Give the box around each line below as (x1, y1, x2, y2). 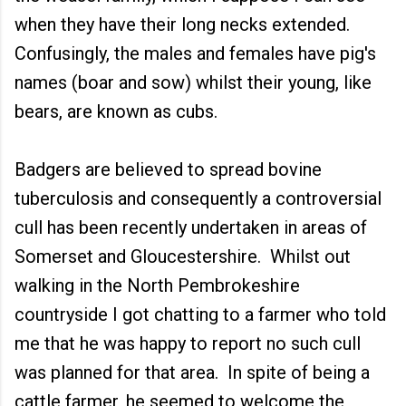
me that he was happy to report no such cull (14, 333, 361, 354)
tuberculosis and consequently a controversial (14, 188, 382, 209)
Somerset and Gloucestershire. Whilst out (14, 246, 351, 267)
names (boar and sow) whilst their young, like (14, 72, 372, 93)
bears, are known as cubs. (14, 101, 217, 122)
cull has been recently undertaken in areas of (14, 217, 367, 238)
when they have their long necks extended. (14, 14, 354, 35)
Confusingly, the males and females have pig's (14, 43, 376, 64)
